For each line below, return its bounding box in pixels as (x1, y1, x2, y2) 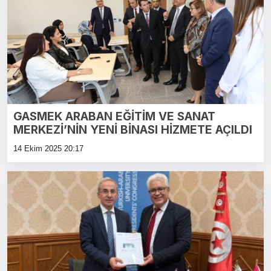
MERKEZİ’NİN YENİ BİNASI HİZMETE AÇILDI (13, 123, 252, 137)
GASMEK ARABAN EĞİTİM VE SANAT (13, 109, 215, 124)
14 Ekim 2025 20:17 (13, 144, 83, 154)
